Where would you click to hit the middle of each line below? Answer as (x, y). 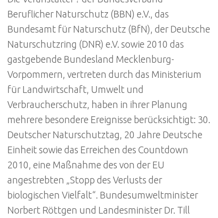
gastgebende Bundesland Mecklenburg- (91, 59)
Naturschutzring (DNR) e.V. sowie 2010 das (96, 44)
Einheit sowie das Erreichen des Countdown (98, 150)
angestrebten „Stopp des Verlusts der (85, 180)
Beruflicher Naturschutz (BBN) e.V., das (88, 14)
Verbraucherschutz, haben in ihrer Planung (97, 104)
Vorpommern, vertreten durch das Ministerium (104, 74)
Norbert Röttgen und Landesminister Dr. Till (99, 210)
